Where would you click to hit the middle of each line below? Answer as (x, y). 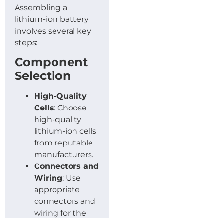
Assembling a (41, 7)
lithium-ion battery (52, 19)
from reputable (64, 143)
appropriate (57, 190)
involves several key (53, 31)
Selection (43, 76)
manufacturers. (64, 155)
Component (51, 62)
